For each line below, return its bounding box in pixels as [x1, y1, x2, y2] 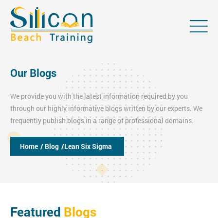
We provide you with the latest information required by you [10, 91, 188, 101]
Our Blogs [10, 66, 56, 80]
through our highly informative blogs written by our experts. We [10, 104, 202, 113]
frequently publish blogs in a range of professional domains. [10, 116, 194, 126]
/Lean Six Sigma [61, 142, 112, 151]
